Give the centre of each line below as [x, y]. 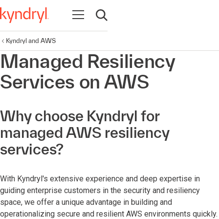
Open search [118, 20]
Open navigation [100, 14]
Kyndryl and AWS [31, 41]
